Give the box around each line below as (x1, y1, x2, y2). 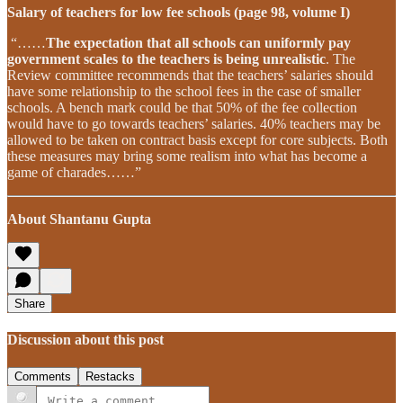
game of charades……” (7, 164, 141, 180)
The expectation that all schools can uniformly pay (46, 34, 351, 50)
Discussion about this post (7, 331, 164, 347)
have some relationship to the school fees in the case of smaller (7, 83, 361, 99)
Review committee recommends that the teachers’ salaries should (7, 67, 373, 83)
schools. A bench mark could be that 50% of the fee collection (7, 99, 357, 115)
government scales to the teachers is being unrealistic (7, 50, 326, 67)
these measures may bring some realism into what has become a (7, 148, 367, 164)
